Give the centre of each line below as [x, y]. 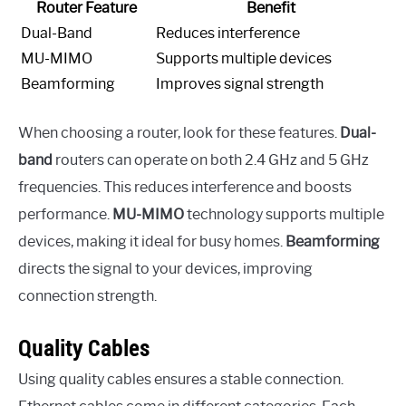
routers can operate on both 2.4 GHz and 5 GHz [211, 159]
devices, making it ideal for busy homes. [152, 241]
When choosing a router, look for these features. [179, 132]
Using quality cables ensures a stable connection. [181, 379]
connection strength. [87, 295]
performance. [65, 214]
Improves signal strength [240, 83]
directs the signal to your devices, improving [165, 268]
